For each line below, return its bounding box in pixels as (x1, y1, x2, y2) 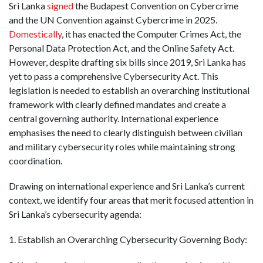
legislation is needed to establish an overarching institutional (9, 85, 249, 96)
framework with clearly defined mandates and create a (9, 99, 226, 110)
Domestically (9, 28, 62, 40)
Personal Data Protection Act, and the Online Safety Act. (9, 42, 234, 54)
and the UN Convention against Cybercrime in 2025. (9, 14, 217, 26)
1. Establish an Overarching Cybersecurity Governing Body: (9, 234, 247, 245)
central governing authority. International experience (9, 113, 218, 124)
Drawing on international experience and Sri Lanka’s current (9, 180, 245, 192)
